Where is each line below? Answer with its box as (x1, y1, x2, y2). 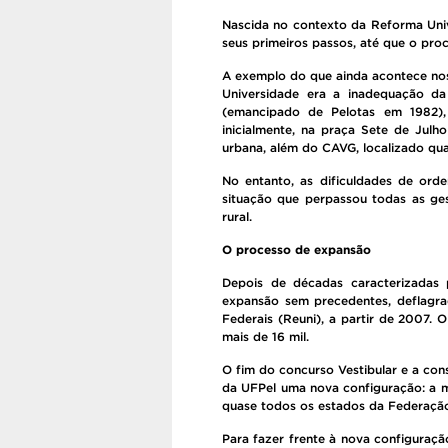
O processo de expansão (222, 243, 371, 256)
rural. (222, 210, 252, 223)
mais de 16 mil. (222, 330, 309, 343)
